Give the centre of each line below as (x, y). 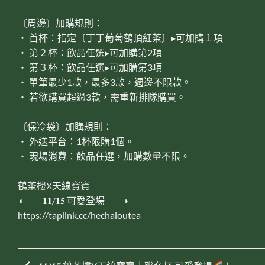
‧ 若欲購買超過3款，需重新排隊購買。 (102, 96)
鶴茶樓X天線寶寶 (54, 185)
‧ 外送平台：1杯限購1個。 (76, 141)
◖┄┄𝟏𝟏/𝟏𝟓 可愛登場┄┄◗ (74, 200)
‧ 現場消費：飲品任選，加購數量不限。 (104, 156)
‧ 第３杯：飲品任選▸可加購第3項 (90, 67)
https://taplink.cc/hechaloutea (79, 215)
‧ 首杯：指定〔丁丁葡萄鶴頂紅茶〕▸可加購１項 (120, 37)
